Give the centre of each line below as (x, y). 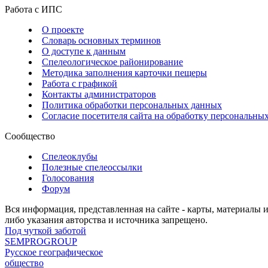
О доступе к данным (84, 51)
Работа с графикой (80, 84)
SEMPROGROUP (41, 242)
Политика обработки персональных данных (132, 105)
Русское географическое (54, 252)
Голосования (68, 178)
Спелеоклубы (70, 157)
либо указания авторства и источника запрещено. (106, 220)
